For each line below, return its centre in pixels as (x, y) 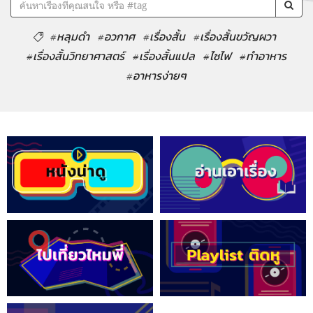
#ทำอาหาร (263, 56)
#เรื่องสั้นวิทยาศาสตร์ (75, 56)
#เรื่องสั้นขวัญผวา (235, 37)
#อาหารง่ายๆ (156, 76)
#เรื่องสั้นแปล (164, 56)
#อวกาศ (116, 37)
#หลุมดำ (70, 37)
